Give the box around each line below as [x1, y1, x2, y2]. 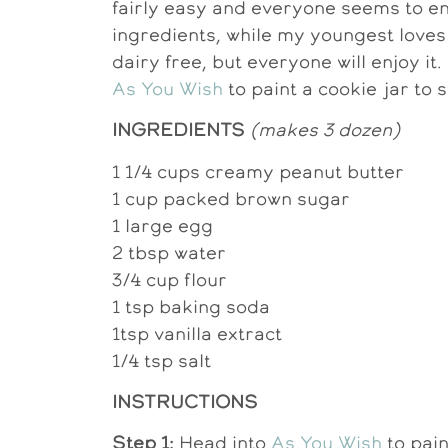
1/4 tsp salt [112, 347, 211, 373]
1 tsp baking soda [112, 293, 270, 319]
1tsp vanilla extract [112, 320, 282, 346]
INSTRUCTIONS [112, 388, 258, 414]
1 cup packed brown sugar [112, 185, 350, 211]
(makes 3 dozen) [250, 117, 400, 143]
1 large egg [112, 212, 213, 238]
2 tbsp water [112, 239, 226, 265]
